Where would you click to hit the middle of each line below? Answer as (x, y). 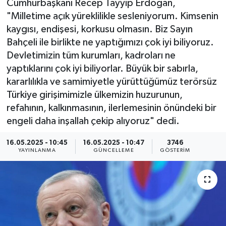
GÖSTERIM (175, 150)
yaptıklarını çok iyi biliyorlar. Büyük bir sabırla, (102, 69)
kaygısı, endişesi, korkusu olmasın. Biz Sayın (99, 30)
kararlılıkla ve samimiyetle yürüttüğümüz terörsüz (111, 82)
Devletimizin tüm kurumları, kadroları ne (91, 56)
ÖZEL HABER (53, 95)
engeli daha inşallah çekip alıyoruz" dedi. (93, 121)
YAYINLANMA (37, 150)
